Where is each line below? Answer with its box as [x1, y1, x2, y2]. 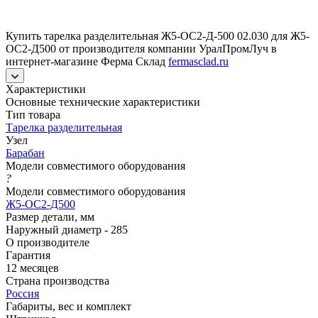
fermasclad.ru [168, 55, 229, 67]
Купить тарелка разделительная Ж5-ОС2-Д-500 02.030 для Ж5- [6, 29, 309, 42]
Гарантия [6, 248, 50, 261]
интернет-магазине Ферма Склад [6, 55, 168, 67]
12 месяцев [6, 261, 59, 274]
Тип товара [6, 108, 60, 121]
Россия [6, 287, 39, 300]
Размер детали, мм [6, 210, 94, 223]
